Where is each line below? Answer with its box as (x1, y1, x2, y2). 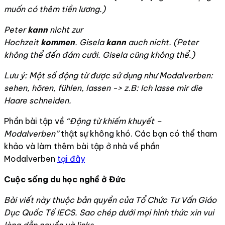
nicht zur (48, 25, 83, 35)
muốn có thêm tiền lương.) (4, 4, 105, 15)
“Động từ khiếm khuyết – (66, 116, 162, 127)
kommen (41, 37, 75, 48)
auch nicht (126, 37, 169, 48)
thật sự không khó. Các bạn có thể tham (59, 129, 217, 139)
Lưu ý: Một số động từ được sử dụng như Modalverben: (4, 70, 213, 81)
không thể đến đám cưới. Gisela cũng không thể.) (4, 50, 195, 60)
